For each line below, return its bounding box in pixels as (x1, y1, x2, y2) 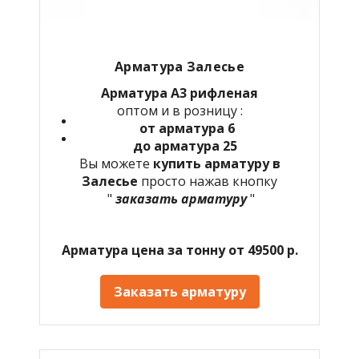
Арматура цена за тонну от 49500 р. (61, 240, 298, 259)
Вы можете (79, 154, 153, 172)
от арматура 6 (139, 119, 235, 137)
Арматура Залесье (114, 57, 245, 75)
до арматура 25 (133, 136, 240, 155)
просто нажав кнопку (141, 171, 277, 190)
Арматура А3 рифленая (101, 83, 258, 102)
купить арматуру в (152, 154, 280, 172)
